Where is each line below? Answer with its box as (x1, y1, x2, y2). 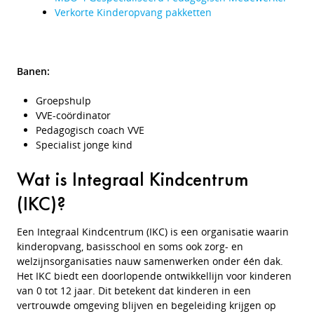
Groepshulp (36, 94, 91, 107)
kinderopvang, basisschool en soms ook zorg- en (17, 240, 243, 253)
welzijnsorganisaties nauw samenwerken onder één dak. (17, 254, 283, 268)
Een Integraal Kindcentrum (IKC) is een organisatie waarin (17, 225, 289, 238)
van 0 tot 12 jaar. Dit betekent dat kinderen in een (17, 284, 251, 297)
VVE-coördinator (36, 109, 111, 122)
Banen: (17, 64, 50, 78)
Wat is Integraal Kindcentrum (17, 167, 249, 191)
